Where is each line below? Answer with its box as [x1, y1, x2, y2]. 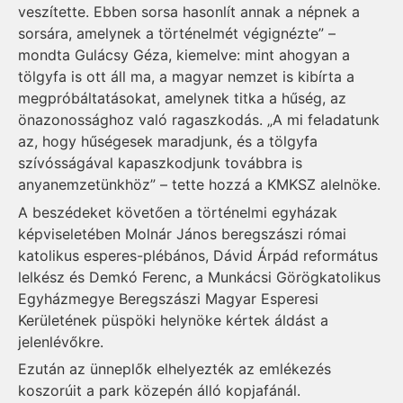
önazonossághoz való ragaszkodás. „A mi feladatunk [18, 111, 380, 130]
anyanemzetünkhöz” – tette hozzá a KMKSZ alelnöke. [18, 175, 381, 194]
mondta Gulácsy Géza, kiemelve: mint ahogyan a [18, 46, 350, 65]
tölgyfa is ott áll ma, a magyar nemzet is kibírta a [18, 67, 354, 86]
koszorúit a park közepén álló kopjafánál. [18, 381, 300, 400]
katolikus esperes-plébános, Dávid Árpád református [18, 246, 378, 264]
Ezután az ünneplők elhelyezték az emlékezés [18, 360, 331, 379]
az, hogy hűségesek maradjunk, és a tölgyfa [18, 132, 318, 151]
